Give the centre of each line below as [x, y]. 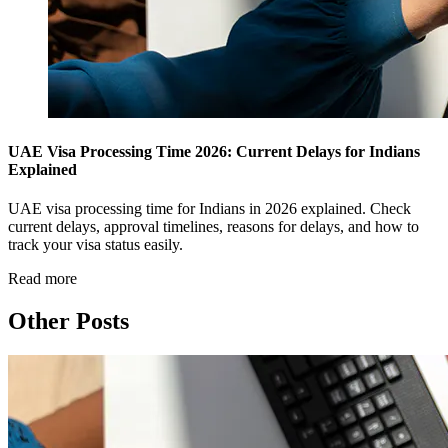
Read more [42, 279]
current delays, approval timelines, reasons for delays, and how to [213, 227]
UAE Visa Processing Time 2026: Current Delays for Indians [214, 152]
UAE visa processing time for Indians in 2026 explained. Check [209, 209]
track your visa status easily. [95, 245]
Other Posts [68, 321]
